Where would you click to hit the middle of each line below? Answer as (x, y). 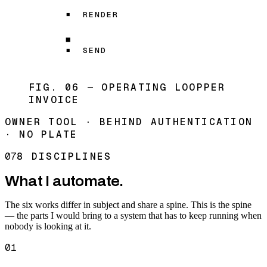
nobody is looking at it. (48, 226)
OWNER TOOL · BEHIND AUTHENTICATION (129, 122)
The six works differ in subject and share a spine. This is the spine (128, 205)
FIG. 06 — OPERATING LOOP (116, 88)
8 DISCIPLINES (64, 157)
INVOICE (54, 100)
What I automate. (64, 181)
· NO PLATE (41, 135)
